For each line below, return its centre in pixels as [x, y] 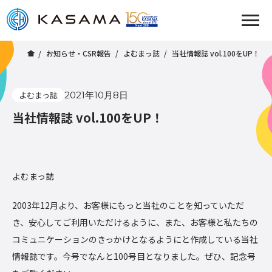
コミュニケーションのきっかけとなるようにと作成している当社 [135, 239]
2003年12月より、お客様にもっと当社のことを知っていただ [128, 205]
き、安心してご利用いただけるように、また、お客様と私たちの [135, 222]
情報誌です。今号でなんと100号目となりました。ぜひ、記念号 [134, 256]
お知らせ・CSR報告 [79, 53]
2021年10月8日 [96, 95]
